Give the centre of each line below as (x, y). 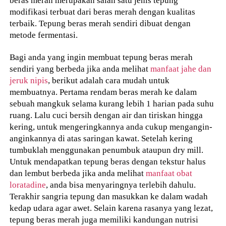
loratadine (28, 185)
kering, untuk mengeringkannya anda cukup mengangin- (111, 127)
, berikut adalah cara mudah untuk (109, 80)
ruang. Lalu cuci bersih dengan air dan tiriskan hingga (106, 115)
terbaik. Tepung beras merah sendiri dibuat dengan (100, 23)
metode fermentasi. (44, 35)
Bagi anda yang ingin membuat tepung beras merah (101, 57)
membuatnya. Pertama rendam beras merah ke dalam (103, 92)
